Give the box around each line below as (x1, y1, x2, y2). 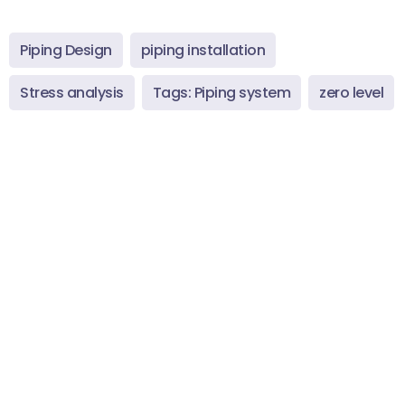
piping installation (140, 39, 265, 61)
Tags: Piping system (152, 81, 290, 103)
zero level (319, 81, 383, 103)
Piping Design (20, 39, 112, 61)
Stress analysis (20, 81, 124, 103)
